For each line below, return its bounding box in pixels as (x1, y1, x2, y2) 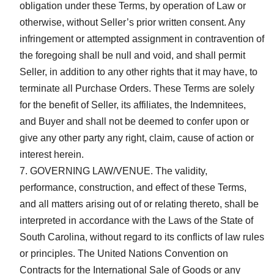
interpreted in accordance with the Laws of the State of (20, 215, 253, 226)
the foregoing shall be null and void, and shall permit (20, 50, 245, 61)
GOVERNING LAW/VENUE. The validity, (30, 165, 207, 176)
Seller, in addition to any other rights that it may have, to (20, 66, 257, 77)
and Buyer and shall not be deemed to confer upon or (20, 116, 249, 127)
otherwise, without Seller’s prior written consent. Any (20, 17, 245, 28)
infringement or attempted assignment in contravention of (20, 33, 264, 44)
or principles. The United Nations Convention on (20, 248, 228, 259)
